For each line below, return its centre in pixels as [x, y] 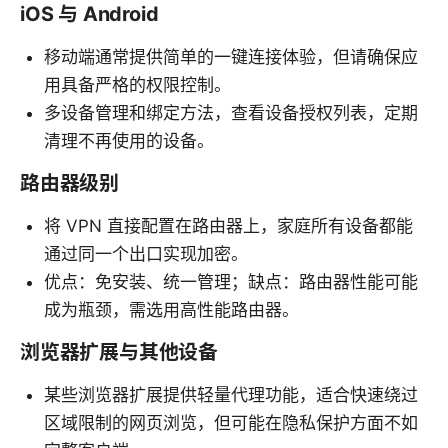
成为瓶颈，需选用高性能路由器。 [171, 309]
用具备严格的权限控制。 [137, 84]
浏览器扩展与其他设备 [119, 351]
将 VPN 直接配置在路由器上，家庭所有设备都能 [228, 225]
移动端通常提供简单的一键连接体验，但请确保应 [231, 56]
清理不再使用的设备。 [129, 140]
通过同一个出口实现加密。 [146, 253]
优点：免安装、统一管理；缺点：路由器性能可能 [231, 281]
